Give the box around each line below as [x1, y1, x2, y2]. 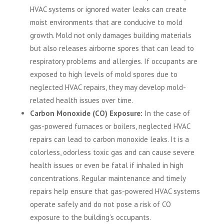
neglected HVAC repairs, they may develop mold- [29, 82, 186, 92]
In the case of [142, 108, 190, 118]
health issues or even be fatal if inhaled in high [29, 160, 183, 170]
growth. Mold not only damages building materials [29, 30, 191, 40]
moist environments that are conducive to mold [29, 17, 182, 27]
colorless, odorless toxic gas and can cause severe [29, 147, 194, 157]
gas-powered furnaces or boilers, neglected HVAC [29, 121, 190, 131]
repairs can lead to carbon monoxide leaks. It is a [29, 134, 189, 144]
